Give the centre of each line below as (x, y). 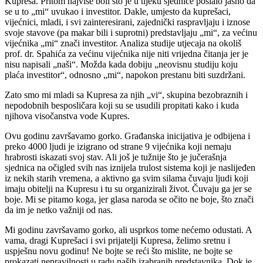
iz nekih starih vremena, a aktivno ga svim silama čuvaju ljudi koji (127, 178)
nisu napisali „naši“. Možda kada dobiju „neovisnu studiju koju (121, 65)
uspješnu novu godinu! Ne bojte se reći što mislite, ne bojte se (119, 251)
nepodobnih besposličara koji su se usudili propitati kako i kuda (122, 106)
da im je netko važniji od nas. (59, 210)
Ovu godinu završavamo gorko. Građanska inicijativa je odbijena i (127, 136)
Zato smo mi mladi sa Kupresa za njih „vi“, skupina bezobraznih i (126, 95)
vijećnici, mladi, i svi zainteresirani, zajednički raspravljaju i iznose (127, 22)
